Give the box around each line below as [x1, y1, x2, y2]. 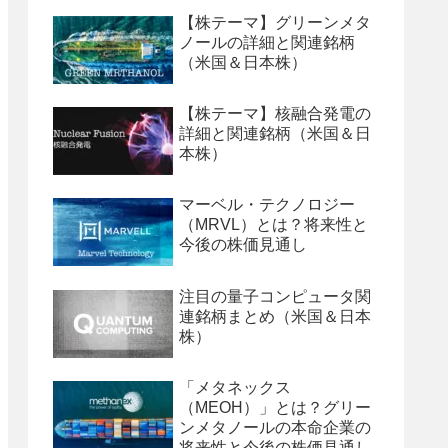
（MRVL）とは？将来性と [179, 216, 368, 234]
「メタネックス [179, 379, 291, 397]
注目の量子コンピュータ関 [179, 287, 371, 305]
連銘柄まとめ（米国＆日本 [179, 307, 371, 325]
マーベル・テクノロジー [179, 196, 355, 214]
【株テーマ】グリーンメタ [179, 13, 371, 31]
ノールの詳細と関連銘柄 [179, 33, 355, 51]
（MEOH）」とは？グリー [179, 399, 371, 417]
